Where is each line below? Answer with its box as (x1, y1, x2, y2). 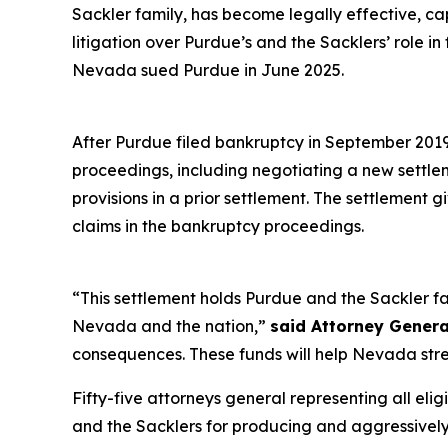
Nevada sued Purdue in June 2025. (72, 59, 344, 80)
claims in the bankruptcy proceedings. (72, 215, 364, 236)
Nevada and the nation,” (72, 315, 270, 336)
